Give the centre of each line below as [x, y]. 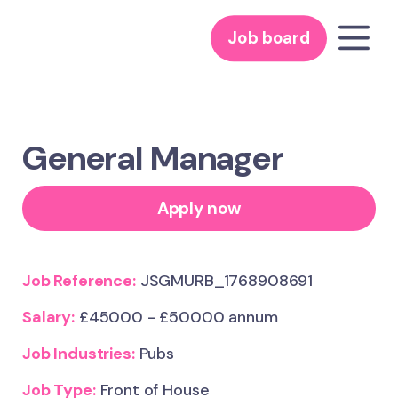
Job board [269, 38]
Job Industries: [79, 354]
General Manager [153, 158]
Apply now [199, 208]
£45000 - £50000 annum [176, 317]
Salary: [48, 317]
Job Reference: [79, 281]
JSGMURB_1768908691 [224, 281]
